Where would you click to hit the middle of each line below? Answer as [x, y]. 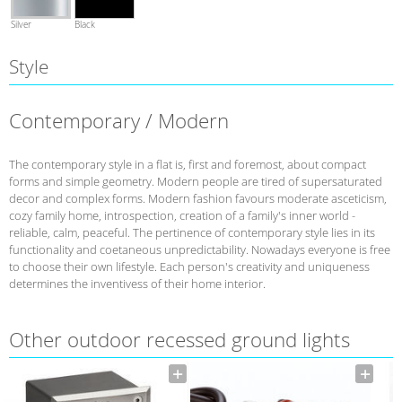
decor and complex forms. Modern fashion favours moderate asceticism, [198, 198]
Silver [22, 25]
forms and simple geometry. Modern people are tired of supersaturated [196, 181]
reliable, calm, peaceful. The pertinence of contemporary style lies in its [192, 232]
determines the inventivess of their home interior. [137, 283]
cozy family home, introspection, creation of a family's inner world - [182, 215]
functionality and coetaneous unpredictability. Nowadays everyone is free [200, 249]
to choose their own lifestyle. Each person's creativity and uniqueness [189, 266]
